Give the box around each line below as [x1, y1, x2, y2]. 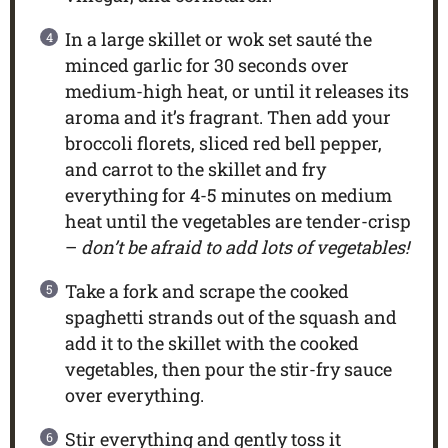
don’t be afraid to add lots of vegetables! [80, 234, 409, 259]
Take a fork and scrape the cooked [64, 278, 349, 303]
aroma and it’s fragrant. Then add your [64, 104, 391, 129]
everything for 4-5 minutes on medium [64, 182, 392, 207]
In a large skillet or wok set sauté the [64, 26, 372, 51]
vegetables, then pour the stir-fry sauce [64, 356, 392, 381]
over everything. [64, 382, 204, 407]
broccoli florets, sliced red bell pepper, [64, 130, 382, 155]
